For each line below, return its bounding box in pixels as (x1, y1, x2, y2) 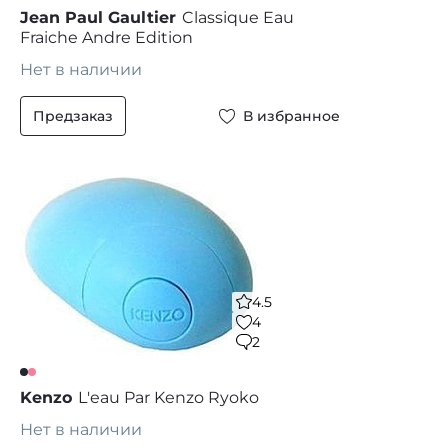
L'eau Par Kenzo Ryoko (78, 388, 259, 407)
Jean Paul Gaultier (20, 8, 176, 27)
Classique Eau (182, 8, 294, 27)
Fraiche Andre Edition (20, 28, 193, 47)
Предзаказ (33, 107, 113, 125)
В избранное (243, 107, 340, 125)
